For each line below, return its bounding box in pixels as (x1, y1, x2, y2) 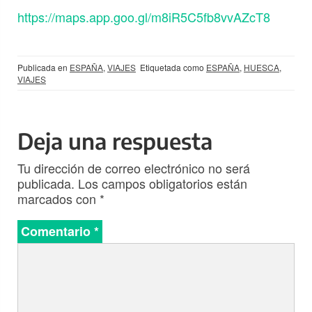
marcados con (17, 189, 100, 208)
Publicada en (17, 61, 70, 74)
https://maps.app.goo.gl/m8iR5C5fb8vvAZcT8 (17, 8, 270, 26)
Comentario (21, 222, 94, 241)
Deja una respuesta (17, 127, 212, 155)
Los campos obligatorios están (78, 174, 247, 193)
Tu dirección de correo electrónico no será (17, 159, 250, 178)
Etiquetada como (140, 61, 206, 74)
